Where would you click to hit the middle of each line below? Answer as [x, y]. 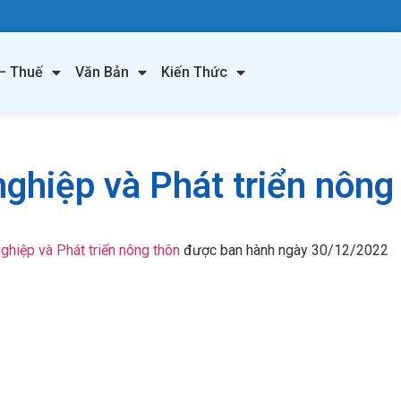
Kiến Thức [195, 72]
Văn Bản [102, 72]
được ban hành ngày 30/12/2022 [284, 251]
